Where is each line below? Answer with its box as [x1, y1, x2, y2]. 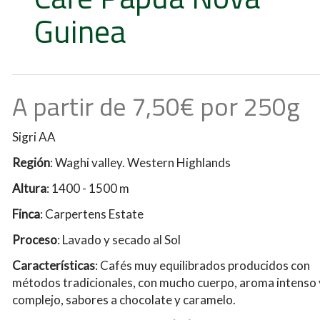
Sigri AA [11, 129, 56, 144]
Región [11, 155, 50, 170]
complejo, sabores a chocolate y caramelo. [11, 292, 236, 307]
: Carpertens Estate [39, 206, 144, 221]
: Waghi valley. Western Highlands [49, 155, 231, 170]
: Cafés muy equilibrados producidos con [94, 258, 310, 273]
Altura [11, 181, 46, 196]
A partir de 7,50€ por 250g [11, 86, 300, 126]
